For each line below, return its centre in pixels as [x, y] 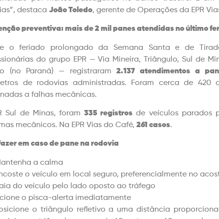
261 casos [153, 125]
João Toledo [71, 10]
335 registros [109, 114]
